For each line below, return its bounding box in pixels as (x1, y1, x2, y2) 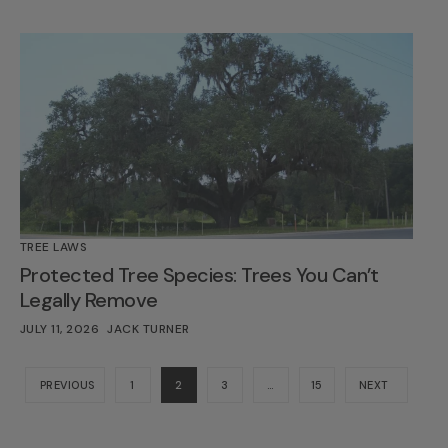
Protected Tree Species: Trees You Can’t (20, 262, 379, 289)
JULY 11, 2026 (20, 321, 100, 338)
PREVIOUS (40, 378, 95, 393)
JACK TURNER (107, 321, 190, 338)
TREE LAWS (20, 239, 88, 256)
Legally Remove (20, 287, 158, 314)
